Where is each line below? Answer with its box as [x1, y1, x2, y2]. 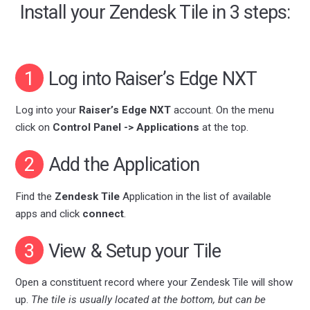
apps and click [15, 207, 83, 220]
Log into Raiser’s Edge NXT [44, 67, 257, 90]
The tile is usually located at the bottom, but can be [31, 293, 266, 306]
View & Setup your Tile [44, 239, 221, 262]
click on [15, 121, 53, 134]
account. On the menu [174, 104, 275, 117]
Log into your [15, 104, 80, 117]
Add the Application [48, 154, 200, 176]
